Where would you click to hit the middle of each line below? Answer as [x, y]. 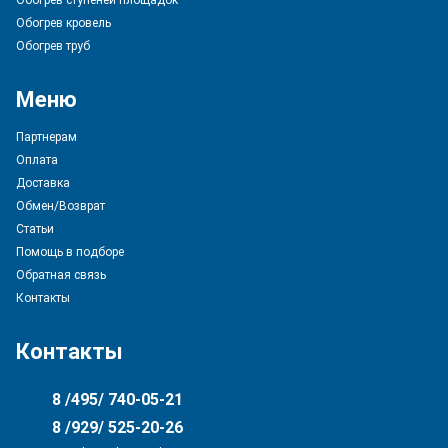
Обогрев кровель [63, 23]
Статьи [35, 229]
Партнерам [46, 137]
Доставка [43, 183]
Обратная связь [61, 275]
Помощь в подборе [70, 252]
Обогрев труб [53, 46]
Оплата [37, 160]
